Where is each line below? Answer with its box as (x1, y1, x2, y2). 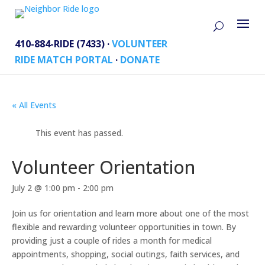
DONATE (120, 53, 160, 66)
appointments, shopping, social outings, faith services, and (12, 248, 240, 260)
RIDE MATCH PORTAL (15, 53, 113, 66)
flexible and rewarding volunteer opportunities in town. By (12, 221, 236, 232)
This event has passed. (35, 127, 123, 138)
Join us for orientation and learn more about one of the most (12, 208, 249, 219)
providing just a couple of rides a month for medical (12, 235, 212, 246)
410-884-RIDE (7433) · (15, 37, 112, 50)
